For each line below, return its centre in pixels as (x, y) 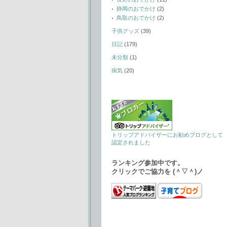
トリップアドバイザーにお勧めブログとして (167, 135)
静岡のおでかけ (136, 9)
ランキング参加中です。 (148, 163)
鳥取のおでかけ (136, 18)
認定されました (131, 142)
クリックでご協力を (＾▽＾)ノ (157, 171)
